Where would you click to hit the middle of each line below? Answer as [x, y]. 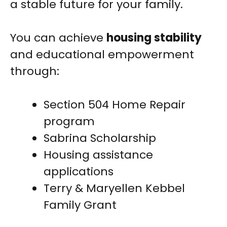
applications [79, 172]
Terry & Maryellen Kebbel [114, 188]
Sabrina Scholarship [100, 138]
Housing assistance [98, 155]
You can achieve [58, 38]
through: [35, 71]
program [69, 122]
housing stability [154, 38]
